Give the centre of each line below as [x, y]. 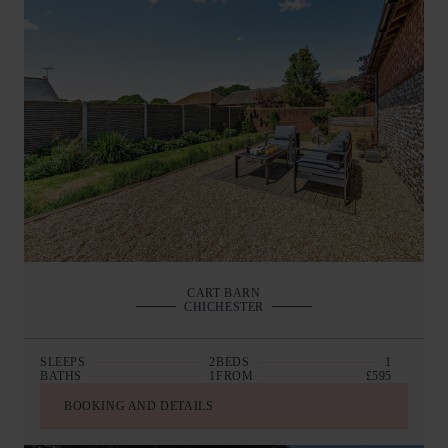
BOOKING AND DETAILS [139, 405]
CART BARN [224, 292]
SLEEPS [63, 361]
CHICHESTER [224, 306]
